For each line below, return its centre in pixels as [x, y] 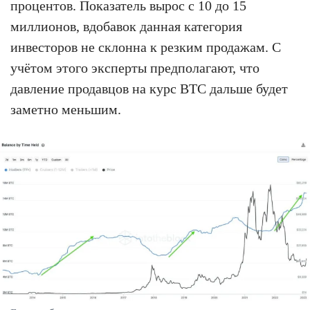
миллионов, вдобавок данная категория [126, 27]
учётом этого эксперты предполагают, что [135, 68]
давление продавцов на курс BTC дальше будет [149, 89]
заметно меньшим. [66, 110]
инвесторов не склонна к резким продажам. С [146, 47]
